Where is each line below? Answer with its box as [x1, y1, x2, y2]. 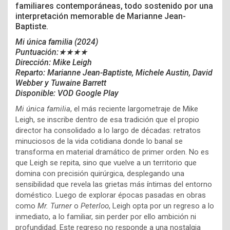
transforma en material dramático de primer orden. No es [15, 147, 209, 157]
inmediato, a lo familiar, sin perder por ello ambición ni [15, 212, 196, 222]
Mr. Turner [37, 201, 72, 211]
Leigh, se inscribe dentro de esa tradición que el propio [15, 115, 199, 125]
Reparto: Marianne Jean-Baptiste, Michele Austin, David [15, 68, 213, 78]
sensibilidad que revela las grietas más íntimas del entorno [15, 180, 212, 189]
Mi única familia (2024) [15, 37, 98, 47]
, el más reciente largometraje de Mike [70, 104, 198, 114]
